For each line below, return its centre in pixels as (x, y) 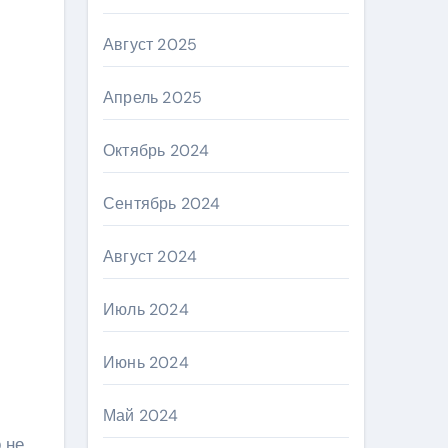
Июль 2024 (146, 309)
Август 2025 (150, 44)
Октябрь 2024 (156, 150)
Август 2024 (150, 256)
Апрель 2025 (153, 97)
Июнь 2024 (146, 362)
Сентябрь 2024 (162, 203)
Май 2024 (141, 415)
